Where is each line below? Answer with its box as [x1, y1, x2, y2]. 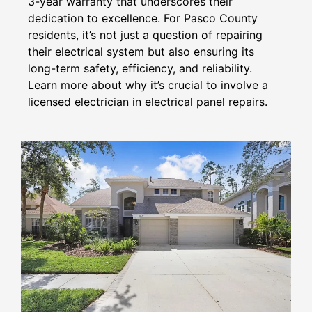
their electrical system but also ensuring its [28, 44, 254, 58]
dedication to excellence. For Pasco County [28, 10, 258, 25]
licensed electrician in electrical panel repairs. [28, 94, 267, 109]
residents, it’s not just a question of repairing [28, 27, 263, 42]
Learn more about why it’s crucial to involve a [28, 77, 268, 92]
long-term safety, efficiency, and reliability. [28, 61, 252, 75]
